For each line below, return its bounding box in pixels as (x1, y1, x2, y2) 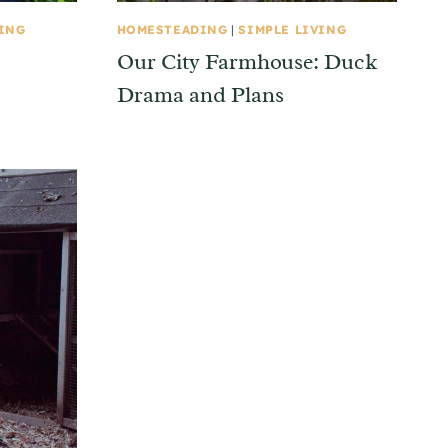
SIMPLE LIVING (238, 21, 347, 37)
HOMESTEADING (116, 21, 228, 37)
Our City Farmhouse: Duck (116, 48, 378, 77)
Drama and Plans (116, 81, 284, 110)
